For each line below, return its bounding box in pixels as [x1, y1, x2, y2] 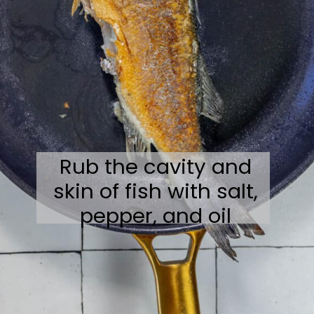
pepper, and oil [79, 201, 231, 231]
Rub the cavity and [59, 152, 252, 182]
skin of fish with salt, [53, 177, 258, 206]
